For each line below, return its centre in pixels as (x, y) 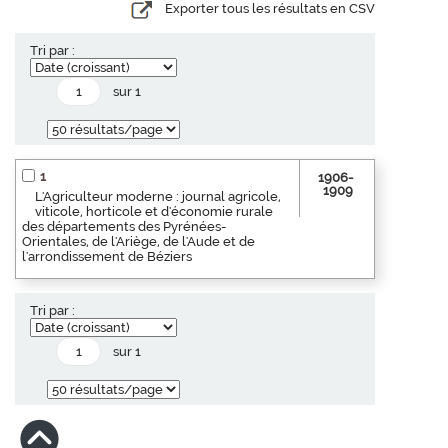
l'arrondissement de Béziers (107, 256)
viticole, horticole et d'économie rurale (154, 211)
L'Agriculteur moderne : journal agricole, (158, 196)
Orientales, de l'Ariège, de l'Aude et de (138, 241)
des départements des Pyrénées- (124, 226)
